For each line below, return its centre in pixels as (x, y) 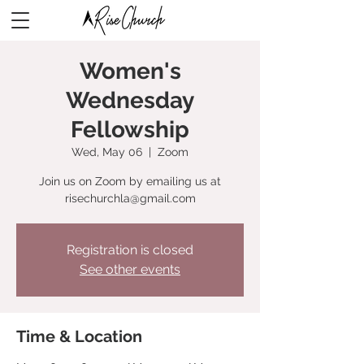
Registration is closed (130, 250)
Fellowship (130, 130)
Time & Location (79, 336)
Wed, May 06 (107, 152)
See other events (130, 269)
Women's (130, 71)
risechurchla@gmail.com (130, 198)
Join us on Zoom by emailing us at (130, 181)
